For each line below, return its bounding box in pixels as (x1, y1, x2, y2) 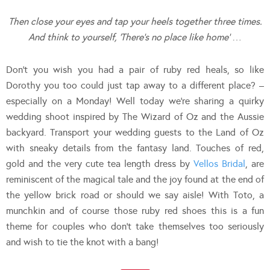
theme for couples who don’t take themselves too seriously (6, 220, 264, 232)
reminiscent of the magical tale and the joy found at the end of (6, 173, 264, 185)
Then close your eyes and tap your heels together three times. (8, 15, 262, 27)
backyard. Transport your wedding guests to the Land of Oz (6, 126, 264, 138)
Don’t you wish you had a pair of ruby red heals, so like (6, 63, 264, 75)
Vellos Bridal (193, 157, 245, 169)
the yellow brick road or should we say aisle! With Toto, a (6, 189, 264, 201)
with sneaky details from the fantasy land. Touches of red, (6, 142, 264, 154)
